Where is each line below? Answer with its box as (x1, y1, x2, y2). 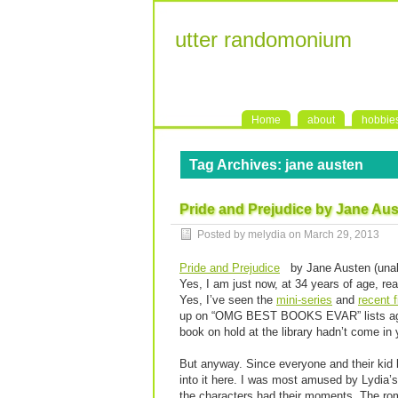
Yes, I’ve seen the (179, 293, 276, 306)
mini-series (276, 293, 332, 306)
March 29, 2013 (304, 228, 379, 241)
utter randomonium (175, 28, 352, 52)
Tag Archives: (189, 157, 285, 172)
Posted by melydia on (197, 228, 304, 241)
